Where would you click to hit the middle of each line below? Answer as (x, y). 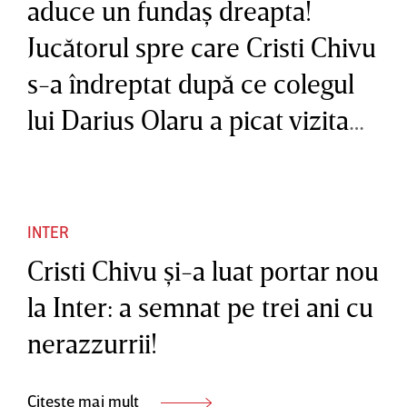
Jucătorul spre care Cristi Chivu (201, 47)
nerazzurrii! (92, 343)
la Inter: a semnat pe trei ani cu (200, 307)
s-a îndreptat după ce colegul (190, 83)
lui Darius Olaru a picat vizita (188, 119)
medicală (78, 156)
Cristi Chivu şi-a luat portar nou (203, 270)
